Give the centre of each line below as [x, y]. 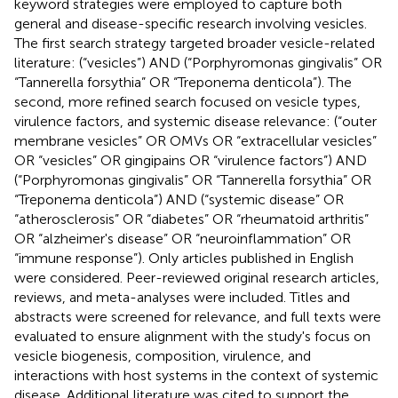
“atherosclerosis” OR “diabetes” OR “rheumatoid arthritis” [191, 219]
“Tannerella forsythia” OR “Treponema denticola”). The [183, 82]
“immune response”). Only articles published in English [184, 258]
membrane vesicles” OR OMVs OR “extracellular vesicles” [195, 140]
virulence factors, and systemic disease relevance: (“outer [195, 121]
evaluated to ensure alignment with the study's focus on [192, 336]
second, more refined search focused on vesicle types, [187, 101]
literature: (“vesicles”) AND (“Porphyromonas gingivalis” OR [198, 62]
